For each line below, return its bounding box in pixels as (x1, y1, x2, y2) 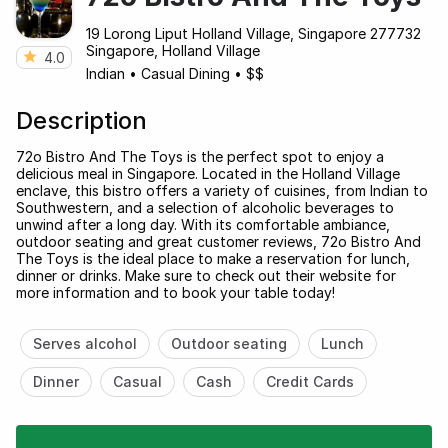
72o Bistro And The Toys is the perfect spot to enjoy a (16, 147, 384, 165)
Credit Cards (265, 372, 354, 390)
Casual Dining (141, 64, 230, 82)
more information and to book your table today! (16, 283, 335, 301)
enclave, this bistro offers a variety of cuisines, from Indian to (16, 181, 428, 199)
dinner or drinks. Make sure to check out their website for (16, 266, 396, 284)
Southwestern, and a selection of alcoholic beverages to (16, 198, 394, 216)
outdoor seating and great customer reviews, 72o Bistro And (16, 232, 421, 250)
